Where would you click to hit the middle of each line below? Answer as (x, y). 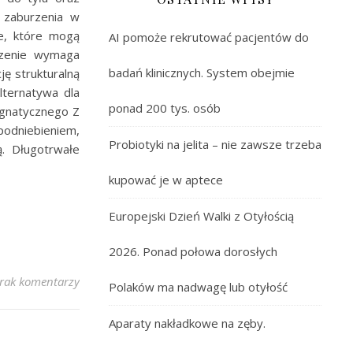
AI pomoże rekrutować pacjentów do (209, 37)
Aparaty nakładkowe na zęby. (187, 323)
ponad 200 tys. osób (165, 108)
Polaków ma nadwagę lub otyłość (198, 287)
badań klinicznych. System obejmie (202, 72)
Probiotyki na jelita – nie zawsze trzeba (215, 144)
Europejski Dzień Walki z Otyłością (201, 216)
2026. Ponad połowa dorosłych (193, 251)
